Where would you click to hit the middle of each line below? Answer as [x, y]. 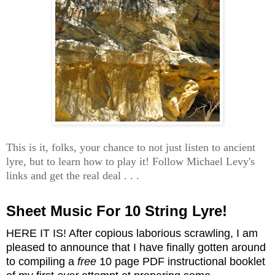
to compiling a [42, 262]
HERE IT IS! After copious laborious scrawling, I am [132, 234]
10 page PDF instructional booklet [181, 262]
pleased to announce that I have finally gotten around [136, 248]
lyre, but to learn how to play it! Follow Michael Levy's [130, 162]
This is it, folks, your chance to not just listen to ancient [131, 148]
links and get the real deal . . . [73, 176]
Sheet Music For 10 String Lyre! [117, 211]
